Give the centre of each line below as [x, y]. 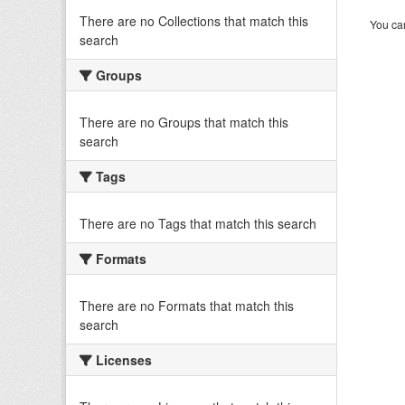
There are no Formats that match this [187, 306]
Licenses [122, 360]
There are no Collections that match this [194, 21]
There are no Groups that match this [184, 122]
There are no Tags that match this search [198, 223]
